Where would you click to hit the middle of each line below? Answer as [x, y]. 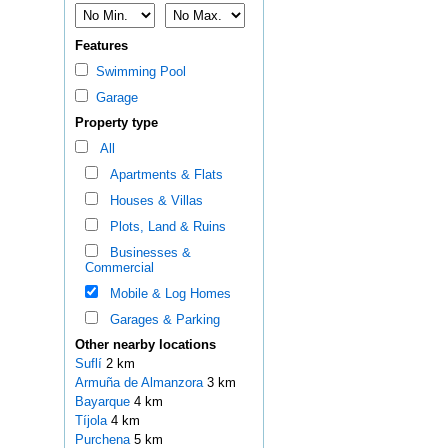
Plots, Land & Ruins [163, 227]
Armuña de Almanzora [140, 383]
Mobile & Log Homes [166, 294]
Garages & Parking [160, 320]
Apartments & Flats [162, 175]
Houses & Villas [152, 201]
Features [101, 46]
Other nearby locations [145, 345]
